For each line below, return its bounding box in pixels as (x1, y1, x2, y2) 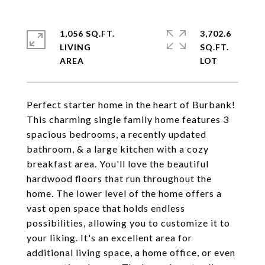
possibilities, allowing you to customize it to (27, 217, 230, 228)
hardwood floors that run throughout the (27, 173, 212, 184)
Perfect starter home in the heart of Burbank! (27, 99, 235, 110)
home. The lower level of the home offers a (27, 188, 222, 199)
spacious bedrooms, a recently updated (27, 128, 206, 140)
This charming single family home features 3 (27, 114, 229, 125)
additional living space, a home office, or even (27, 247, 235, 258)
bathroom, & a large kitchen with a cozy (27, 143, 209, 154)
